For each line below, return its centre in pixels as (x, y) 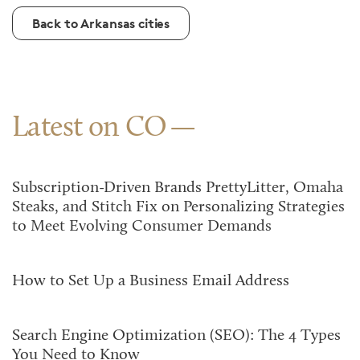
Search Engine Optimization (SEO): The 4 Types (176, 336)
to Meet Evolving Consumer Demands (142, 227)
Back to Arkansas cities (101, 23)
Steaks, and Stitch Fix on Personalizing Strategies (178, 207)
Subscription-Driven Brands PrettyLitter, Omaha (178, 188)
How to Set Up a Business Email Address (151, 281)
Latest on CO (90, 129)
